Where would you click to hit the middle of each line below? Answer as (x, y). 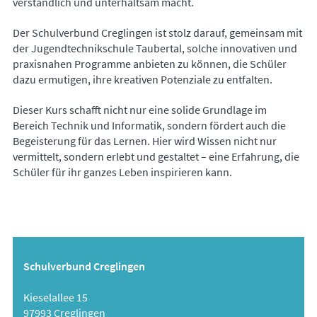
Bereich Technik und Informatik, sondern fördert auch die (149, 126)
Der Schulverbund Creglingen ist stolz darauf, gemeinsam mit (157, 33)
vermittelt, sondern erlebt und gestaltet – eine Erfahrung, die (156, 157)
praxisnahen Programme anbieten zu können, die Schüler (150, 64)
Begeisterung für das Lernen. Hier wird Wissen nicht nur (145, 141)
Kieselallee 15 (56, 297)
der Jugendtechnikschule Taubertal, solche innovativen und (155, 48)
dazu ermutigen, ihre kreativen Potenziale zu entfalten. (143, 80)
